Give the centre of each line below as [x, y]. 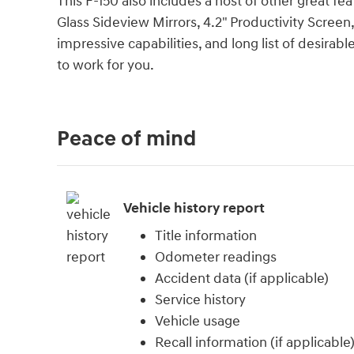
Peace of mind [126, 139]
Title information [206, 236]
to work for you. [105, 66]
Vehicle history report [194, 208]
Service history [200, 300]
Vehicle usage [198, 322]
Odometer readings [216, 258]
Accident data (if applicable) [242, 279]
